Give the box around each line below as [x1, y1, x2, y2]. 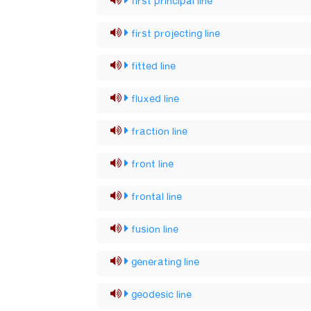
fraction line [131, 123, 188, 141]
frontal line [131, 188, 183, 206]
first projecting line [131, 25, 221, 43]
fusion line [131, 221, 179, 239]
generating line [131, 253, 200, 271]
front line [131, 155, 174, 174]
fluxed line [131, 90, 180, 108]
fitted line [131, 58, 176, 76]
